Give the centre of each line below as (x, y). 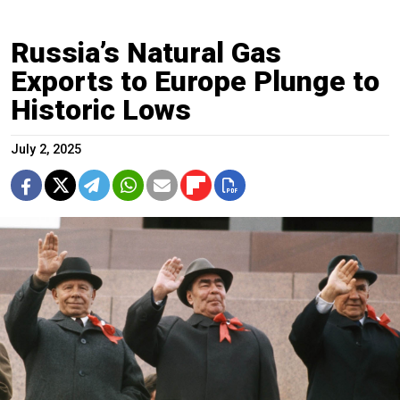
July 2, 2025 (46, 149)
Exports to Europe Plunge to (195, 81)
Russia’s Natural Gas (146, 52)
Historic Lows (101, 109)
